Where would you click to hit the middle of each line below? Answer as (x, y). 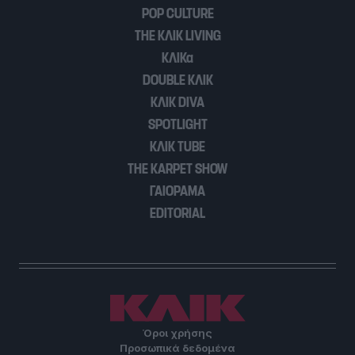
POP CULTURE (177, 14)
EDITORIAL (177, 214)
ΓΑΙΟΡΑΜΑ (177, 191)
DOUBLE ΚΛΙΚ (177, 80)
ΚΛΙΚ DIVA (177, 103)
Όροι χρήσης (177, 333)
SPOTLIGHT (177, 125)
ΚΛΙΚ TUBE (177, 147)
